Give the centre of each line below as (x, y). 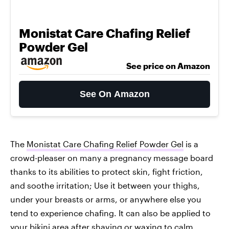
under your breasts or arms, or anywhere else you (106, 199)
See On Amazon (114, 94)
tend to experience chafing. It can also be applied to (110, 213)
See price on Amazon (168, 66)
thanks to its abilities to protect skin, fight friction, (107, 171)
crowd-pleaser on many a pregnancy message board (112, 158)
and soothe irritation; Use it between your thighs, (105, 185)
